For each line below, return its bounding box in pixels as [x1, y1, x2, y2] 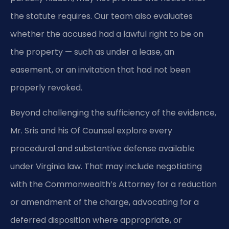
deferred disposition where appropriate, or [10, 214, 182, 226]
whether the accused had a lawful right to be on [10, 28, 203, 40]
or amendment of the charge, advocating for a [10, 196, 199, 209]
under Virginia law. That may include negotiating [10, 161, 202, 173]
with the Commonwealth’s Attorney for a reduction [10, 178, 217, 191]
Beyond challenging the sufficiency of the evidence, [10, 107, 216, 119]
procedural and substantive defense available [10, 143, 195, 155]
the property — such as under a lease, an [10, 46, 174, 58]
